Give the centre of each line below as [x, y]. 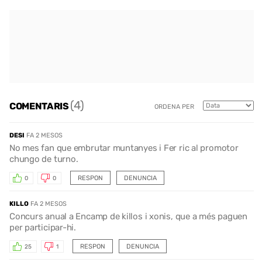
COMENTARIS [40, 106]
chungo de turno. [44, 159]
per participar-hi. [43, 228]
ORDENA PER [174, 106]
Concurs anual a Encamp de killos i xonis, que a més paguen [128, 217]
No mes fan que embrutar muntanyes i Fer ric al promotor [124, 148]
